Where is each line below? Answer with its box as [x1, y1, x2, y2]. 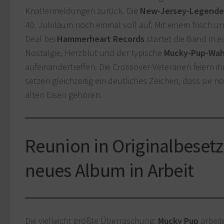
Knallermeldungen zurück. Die [25, 5, 140, 17]
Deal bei [25, 33, 57, 45]
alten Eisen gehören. [25, 89, 102, 101]
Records [113, 33, 144, 45]
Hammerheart [57, 33, 111, 45]
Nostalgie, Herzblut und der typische [25, 47, 164, 59]
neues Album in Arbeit [25, 158, 194, 182]
